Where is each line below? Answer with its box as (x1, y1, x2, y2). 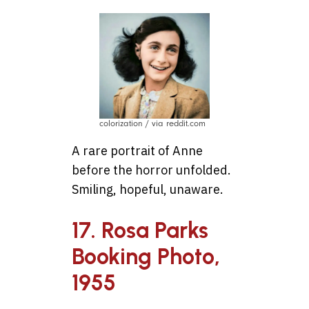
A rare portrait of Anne (72, 142, 203, 159)
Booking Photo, (72, 243, 220, 270)
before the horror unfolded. (72, 161, 231, 178)
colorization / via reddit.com (99, 118, 206, 128)
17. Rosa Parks (72, 217, 208, 244)
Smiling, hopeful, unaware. (72, 181, 223, 197)
